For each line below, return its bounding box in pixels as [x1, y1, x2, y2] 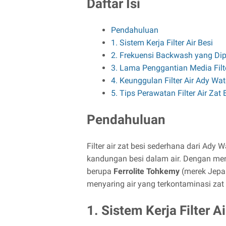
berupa [87, 166, 114, 176]
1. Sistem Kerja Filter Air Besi [111, 37, 213, 47]
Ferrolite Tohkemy [114, 166, 180, 176]
